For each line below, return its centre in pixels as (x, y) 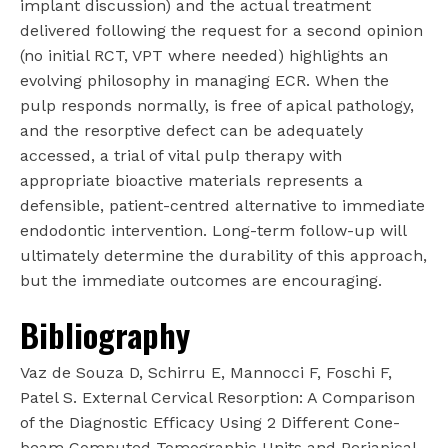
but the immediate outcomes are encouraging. (201, 281)
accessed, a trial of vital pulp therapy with (181, 156)
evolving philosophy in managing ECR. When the (204, 81)
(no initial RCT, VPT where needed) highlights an (204, 56)
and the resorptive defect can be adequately (191, 131)
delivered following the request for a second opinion (221, 31)
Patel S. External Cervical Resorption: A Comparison (217, 398)
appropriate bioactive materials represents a (191, 181)
